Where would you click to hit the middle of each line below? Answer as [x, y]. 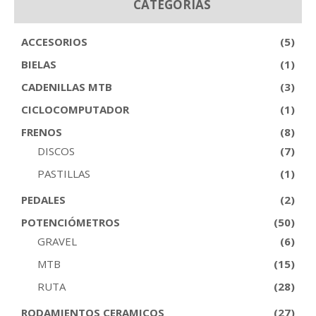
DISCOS [56, 151]
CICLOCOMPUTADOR [75, 110]
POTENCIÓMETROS [71, 223]
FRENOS [42, 132]
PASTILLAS [63, 174]
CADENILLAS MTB [67, 87]
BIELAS [39, 65]
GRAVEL [57, 242]
